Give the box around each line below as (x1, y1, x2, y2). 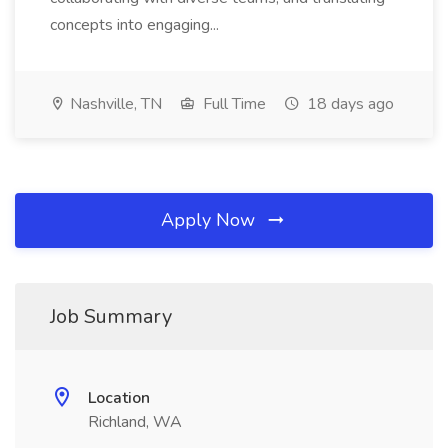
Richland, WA (88, 411, 182, 433)
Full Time (199, 93, 266, 115)
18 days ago (303, 93, 394, 115)
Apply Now (161, 208, 260, 232)
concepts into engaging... (50, 14, 219, 36)
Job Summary (50, 303, 172, 330)
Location (88, 387, 150, 409)
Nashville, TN (66, 93, 162, 115)
